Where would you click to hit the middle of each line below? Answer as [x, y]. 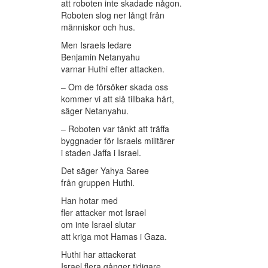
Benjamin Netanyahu [100, 57]
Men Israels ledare [96, 45]
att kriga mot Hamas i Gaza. [114, 237]
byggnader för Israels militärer [118, 141]
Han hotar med [89, 201]
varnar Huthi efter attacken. [113, 69]
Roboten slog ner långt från [113, 15]
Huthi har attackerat [98, 255]
